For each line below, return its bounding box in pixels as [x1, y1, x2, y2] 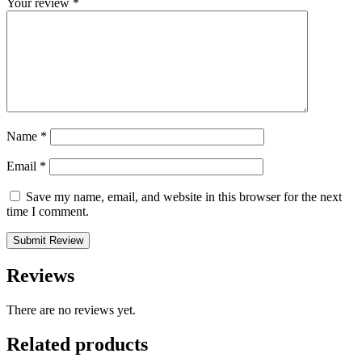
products [75, 333, 148, 355]
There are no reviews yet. [6, 302, 136, 317]
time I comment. [6, 204, 89, 218]
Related [6, 333, 75, 355]
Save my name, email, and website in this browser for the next [26, 189, 342, 204]
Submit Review [13, 234, 83, 246]
